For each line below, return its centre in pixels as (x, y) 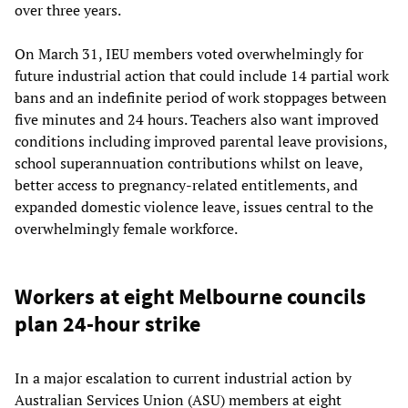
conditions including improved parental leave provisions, (201, 142)
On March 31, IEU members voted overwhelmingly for (189, 54)
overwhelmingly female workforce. (126, 229)
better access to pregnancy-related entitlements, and (186, 185)
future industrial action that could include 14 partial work (202, 76)
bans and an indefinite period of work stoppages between (201, 98)
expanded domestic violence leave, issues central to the (194, 207)
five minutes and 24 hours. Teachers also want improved (197, 120)
